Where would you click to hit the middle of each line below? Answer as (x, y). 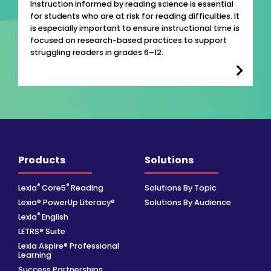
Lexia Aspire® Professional (69, 246)
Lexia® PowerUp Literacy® (67, 203)
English (54, 217)
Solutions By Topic (181, 188)
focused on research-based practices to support (129, 41)
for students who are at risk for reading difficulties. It (135, 16)
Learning (35, 255)
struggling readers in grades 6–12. (97, 53)
